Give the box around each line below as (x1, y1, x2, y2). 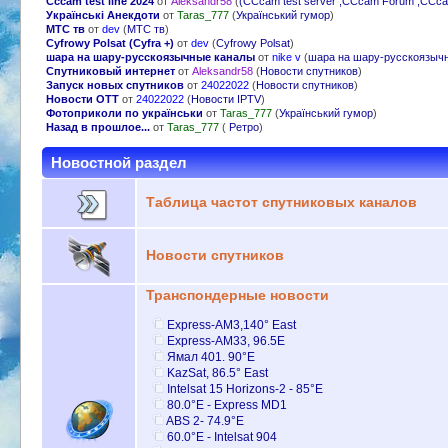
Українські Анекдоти (45, 9, 160, 22)
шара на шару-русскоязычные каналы (45, 51, 255, 64)
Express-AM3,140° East (167, 317, 297, 332)
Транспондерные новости (145, 288, 329, 304)
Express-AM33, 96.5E (167, 333, 286, 348)
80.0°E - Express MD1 (167, 397, 288, 412)
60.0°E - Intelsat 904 (167, 429, 278, 444)
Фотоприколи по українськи (45, 107, 203, 120)
